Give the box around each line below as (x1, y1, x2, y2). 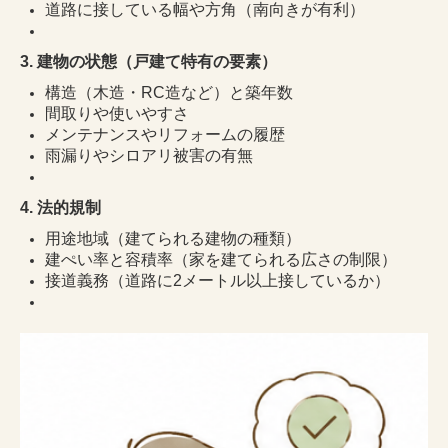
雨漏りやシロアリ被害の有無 (45, 146, 253, 164)
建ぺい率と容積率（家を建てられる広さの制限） (45, 250, 397, 268)
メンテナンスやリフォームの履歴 (45, 125, 285, 143)
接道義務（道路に (45, 271, 173, 289)
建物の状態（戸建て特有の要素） (37, 52, 277, 70)
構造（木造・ (45, 83, 141, 101)
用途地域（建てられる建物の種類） (45, 229, 301, 247)
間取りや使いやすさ (45, 104, 189, 122)
